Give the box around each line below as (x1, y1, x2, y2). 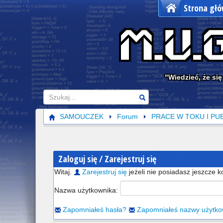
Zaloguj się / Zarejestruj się (58, 153, 156, 165)
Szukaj (43, 91, 64, 99)
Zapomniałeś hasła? (63, 206, 126, 214)
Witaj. (54, 168, 74, 176)
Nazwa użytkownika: (54, 186, 120, 194)
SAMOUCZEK (60, 112, 104, 120)
